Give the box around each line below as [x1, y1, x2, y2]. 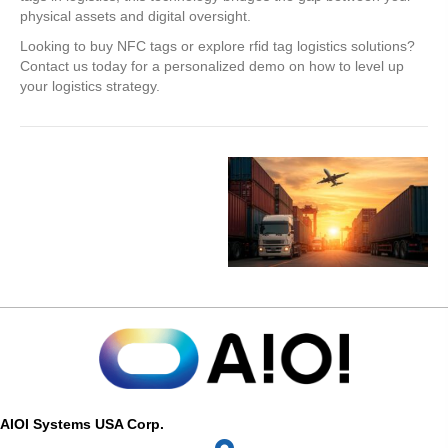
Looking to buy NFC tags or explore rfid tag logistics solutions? [20, 38, 415, 55]
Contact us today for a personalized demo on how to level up [20, 58, 404, 75]
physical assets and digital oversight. [20, 8, 251, 25]
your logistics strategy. [20, 78, 160, 95]
